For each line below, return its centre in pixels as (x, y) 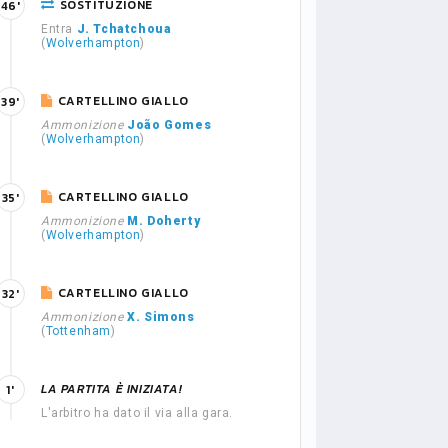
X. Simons (161, 317)
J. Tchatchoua (124, 29)
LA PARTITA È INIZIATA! (112, 389)
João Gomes (169, 125)
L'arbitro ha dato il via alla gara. (137, 413)
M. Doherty (164, 221)
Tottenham (78, 331)
